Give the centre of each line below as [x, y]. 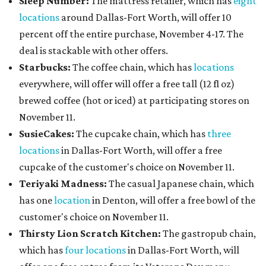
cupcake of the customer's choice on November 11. [127, 167]
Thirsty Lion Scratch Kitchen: [91, 234]
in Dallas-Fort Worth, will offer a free [141, 151]
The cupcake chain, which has [141, 134]
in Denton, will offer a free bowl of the [173, 200]
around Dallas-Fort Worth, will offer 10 [145, 18]
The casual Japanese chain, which [180, 184]
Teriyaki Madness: [63, 184]
